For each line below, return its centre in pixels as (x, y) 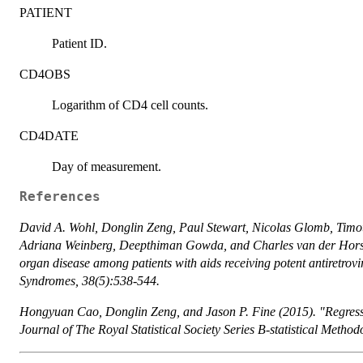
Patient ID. (79, 44)
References (60, 197)
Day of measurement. (107, 167)
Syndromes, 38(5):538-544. (90, 281)
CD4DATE (49, 136)
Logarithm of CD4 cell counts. (130, 105)
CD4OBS (45, 75)
